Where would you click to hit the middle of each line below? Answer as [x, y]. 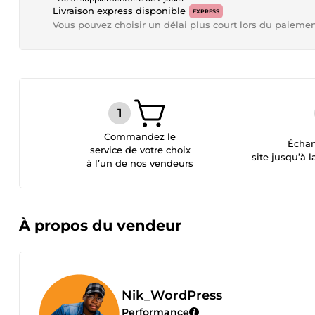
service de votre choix [140, 150]
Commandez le [140, 136]
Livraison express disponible [119, 11]
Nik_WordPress [172, 295]
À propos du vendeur [100, 225]
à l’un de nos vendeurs [140, 163]
